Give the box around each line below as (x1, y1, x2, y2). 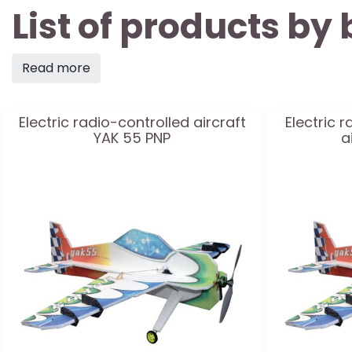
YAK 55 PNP (93, 128, 170, 148)
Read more (22, 59, 90, 77)
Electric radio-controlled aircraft (18, 112, 246, 132)
